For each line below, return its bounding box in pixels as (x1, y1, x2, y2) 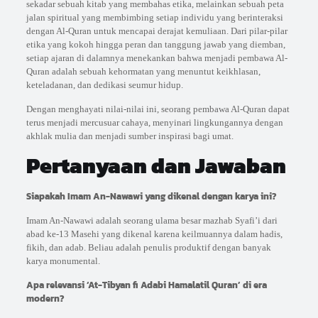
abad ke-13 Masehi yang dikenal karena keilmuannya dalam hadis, (26, 229, 283, 240)
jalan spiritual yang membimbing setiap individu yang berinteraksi (26, 12, 283, 23)
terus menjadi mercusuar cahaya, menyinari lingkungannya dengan (26, 117, 283, 128)
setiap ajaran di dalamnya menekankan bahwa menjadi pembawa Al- (26, 53, 287, 64)
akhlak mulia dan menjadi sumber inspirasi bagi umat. (26, 131, 234, 142)
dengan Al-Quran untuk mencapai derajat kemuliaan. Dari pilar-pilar (26, 26, 287, 37)
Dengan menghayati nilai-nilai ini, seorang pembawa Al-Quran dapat (26, 104, 290, 115)
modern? (26, 292, 65, 306)
